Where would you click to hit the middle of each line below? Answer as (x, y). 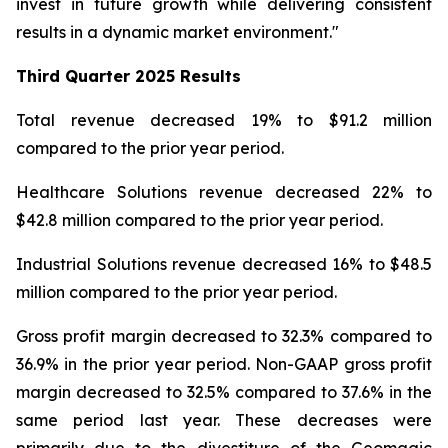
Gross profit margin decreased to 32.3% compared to (224, 336)
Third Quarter (73, 76)
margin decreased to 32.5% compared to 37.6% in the (224, 392)
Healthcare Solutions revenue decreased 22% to (224, 192)
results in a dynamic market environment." (177, 32)
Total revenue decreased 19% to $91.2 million (224, 120)
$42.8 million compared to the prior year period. (199, 220)
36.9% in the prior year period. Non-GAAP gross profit (224, 364)
